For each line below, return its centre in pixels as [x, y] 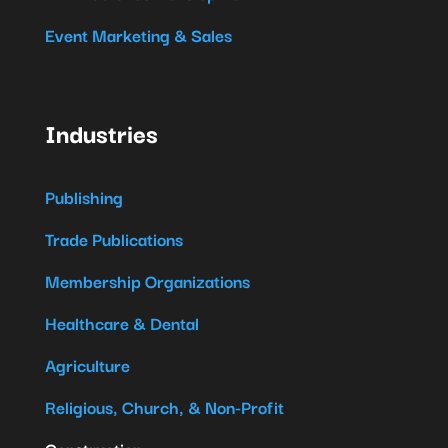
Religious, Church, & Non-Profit [164, 406]
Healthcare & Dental [121, 322]
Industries [101, 131]
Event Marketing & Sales [138, 34]
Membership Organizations [147, 280]
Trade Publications [113, 238]
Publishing [83, 196]
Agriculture [87, 364]
